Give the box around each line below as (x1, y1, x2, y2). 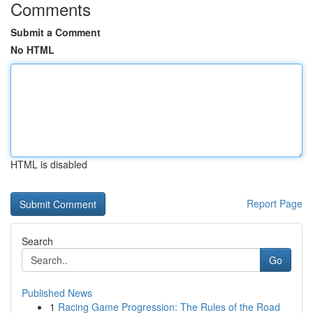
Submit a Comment (10, 25, 101, 39)
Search (22, 234, 53, 248)
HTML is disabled (10, 157, 87, 171)
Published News (22, 286, 92, 300)
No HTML (10, 43, 54, 57)
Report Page (247, 196, 303, 210)
